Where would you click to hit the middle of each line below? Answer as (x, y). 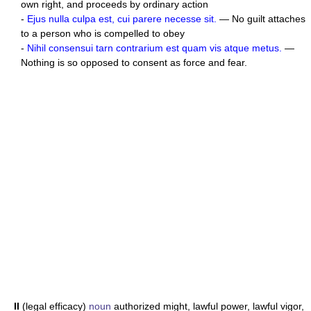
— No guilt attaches (261, 19)
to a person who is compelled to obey (103, 34)
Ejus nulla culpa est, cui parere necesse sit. (122, 19)
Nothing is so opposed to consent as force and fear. (134, 63)
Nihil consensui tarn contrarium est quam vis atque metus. (154, 48)
